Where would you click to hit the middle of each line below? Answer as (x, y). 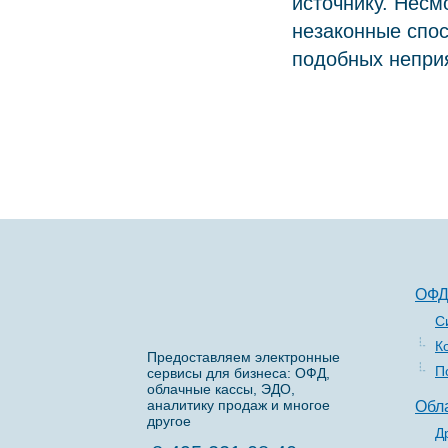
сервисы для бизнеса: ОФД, (238, 372)
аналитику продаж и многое (238, 404)
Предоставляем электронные (243, 356)
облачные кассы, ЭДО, (221, 388)
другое (169, 420)
